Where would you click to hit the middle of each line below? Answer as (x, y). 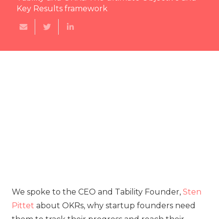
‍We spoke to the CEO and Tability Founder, (97, 192)
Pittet (23, 205)
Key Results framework (62, 9)
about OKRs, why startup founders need (115, 205)
